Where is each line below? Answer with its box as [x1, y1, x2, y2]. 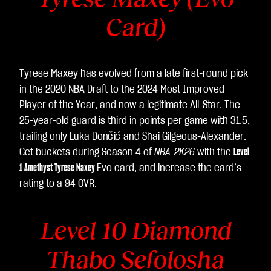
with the [195, 147, 233, 158]
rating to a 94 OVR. [19, 178, 99, 189]
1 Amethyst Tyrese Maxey [19, 163, 97, 174]
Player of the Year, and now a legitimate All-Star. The [19, 100, 240, 111]
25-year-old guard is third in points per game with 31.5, [19, 116, 250, 126]
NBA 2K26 [154, 147, 195, 158]
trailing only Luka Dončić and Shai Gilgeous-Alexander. [19, 131, 246, 142]
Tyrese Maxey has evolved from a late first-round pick [19, 68, 248, 79]
